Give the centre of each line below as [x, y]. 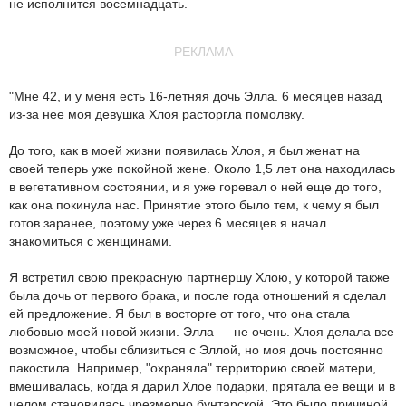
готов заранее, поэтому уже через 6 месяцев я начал [168, 223]
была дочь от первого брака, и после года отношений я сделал [198, 295]
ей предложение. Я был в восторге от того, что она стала [179, 314]
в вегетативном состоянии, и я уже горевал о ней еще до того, [195, 187]
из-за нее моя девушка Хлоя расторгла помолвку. [157, 114]
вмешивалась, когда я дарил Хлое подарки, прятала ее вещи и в [202, 386]
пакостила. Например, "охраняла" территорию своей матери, [193, 368]
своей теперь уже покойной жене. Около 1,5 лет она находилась [202, 169]
